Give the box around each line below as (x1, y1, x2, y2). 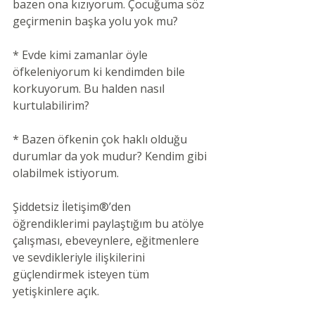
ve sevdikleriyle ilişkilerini (13, 250, 148, 265)
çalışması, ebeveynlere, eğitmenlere (13, 233, 202, 248)
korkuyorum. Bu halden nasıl (13, 81, 167, 96)
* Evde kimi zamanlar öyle (13, 47, 150, 63)
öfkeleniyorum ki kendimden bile (13, 64, 188, 79)
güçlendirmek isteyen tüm (13, 266, 152, 282)
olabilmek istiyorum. (13, 165, 119, 181)
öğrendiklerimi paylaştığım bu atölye (13, 216, 207, 231)
